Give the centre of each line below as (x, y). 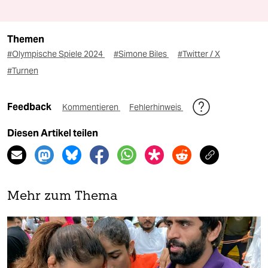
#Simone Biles (141, 54)
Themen (26, 39)
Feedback (30, 107)
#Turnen (23, 71)
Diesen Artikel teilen (53, 133)
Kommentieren (91, 107)
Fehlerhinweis (156, 107)
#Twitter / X (199, 54)
